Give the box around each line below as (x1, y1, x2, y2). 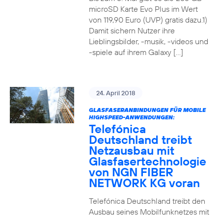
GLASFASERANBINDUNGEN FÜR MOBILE (88, 106, 206, 113)
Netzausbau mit (88, 143, 174, 158)
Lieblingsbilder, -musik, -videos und (88, 36, 208, 46)
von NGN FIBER (88, 165, 173, 179)
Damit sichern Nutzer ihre (88, 26, 175, 35)
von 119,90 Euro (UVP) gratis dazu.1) (88, 15, 207, 25)
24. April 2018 (96, 89, 135, 97)
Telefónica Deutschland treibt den (88, 196, 205, 206)
